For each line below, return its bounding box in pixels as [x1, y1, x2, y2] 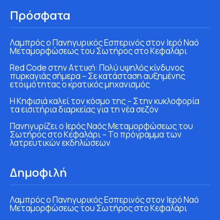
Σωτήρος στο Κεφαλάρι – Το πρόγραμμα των [10, 128, 182, 140]
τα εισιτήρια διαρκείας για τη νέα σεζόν [10, 103, 159, 115]
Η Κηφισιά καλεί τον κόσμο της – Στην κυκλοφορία [10, 95, 199, 107]
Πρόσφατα [10, 6, 70, 23]
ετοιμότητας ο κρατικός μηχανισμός [10, 78, 150, 90]
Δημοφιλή [10, 164, 67, 180]
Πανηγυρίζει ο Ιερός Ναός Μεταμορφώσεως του [10, 120, 193, 132]
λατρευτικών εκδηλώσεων [10, 137, 110, 148]
